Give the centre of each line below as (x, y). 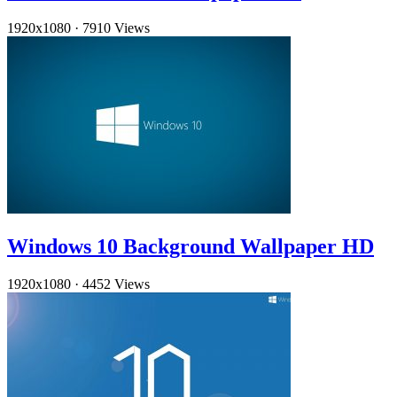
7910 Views (116, 28)
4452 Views (116, 284)
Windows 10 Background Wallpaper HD (191, 247)
